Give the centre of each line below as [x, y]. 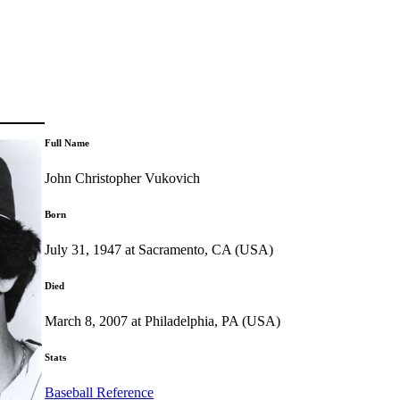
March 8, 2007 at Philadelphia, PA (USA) [163, 321]
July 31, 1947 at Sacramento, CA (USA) [159, 249]
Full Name [67, 142]
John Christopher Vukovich [123, 178]
